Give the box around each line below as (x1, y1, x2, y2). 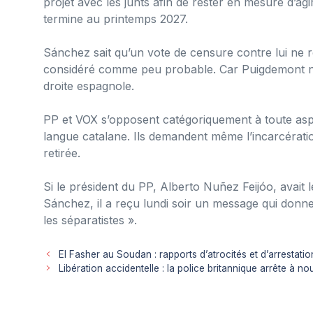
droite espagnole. (43, 78, 134, 93)
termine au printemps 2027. (43, 11, 188, 26)
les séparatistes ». (43, 212, 137, 227)
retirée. (43, 145, 80, 160)
